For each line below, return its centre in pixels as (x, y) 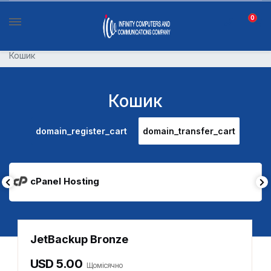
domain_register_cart (81, 131)
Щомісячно (104, 265)
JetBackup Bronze (79, 239)
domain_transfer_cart (189, 131)
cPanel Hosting (65, 181)
